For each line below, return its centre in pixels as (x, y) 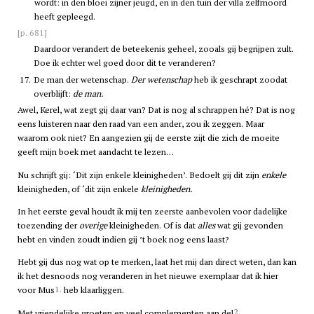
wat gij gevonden (249, 225)
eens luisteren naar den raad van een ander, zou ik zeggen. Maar (141, 124)
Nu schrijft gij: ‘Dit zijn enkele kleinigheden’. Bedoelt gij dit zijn (139, 175)
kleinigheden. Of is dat (152, 225)
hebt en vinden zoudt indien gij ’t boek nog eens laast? (123, 239)
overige (93, 225)
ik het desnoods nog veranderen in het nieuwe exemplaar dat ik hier (148, 276)
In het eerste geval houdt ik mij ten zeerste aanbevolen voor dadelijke (152, 211)
